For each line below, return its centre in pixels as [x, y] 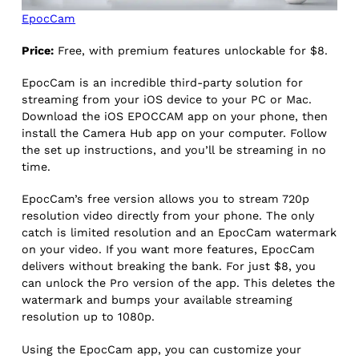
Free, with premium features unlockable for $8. [193, 51]
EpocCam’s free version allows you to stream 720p [166, 199]
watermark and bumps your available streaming [157, 300]
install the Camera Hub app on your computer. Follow [175, 133]
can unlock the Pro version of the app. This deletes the [179, 283]
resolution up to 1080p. [91, 317]
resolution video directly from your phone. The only [168, 216]
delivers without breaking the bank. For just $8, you [169, 266]
